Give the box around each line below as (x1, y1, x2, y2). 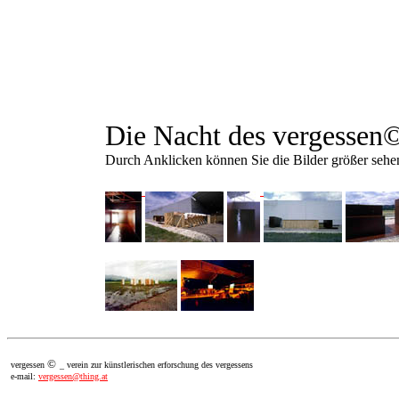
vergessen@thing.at (38, 371, 108, 381)
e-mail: (11, 371, 38, 381)
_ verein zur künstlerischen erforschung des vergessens (60, 360, 253, 370)
